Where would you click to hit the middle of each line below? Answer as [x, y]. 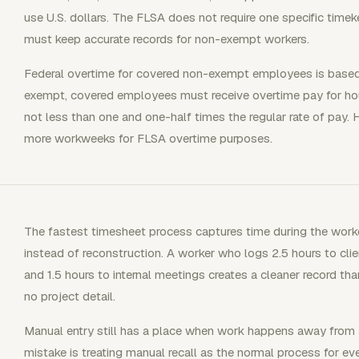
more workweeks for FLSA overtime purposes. [148, 138]
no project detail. [70, 296]
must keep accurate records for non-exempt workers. [167, 38]
